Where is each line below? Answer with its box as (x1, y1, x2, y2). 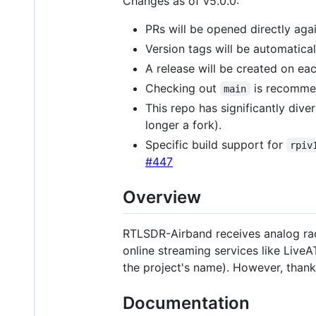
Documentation (123, 292, 250, 313)
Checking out (145, 80, 220, 95)
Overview (123, 186, 201, 207)
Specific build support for (145, 137, 286, 152)
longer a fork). (145, 117, 221, 132)
